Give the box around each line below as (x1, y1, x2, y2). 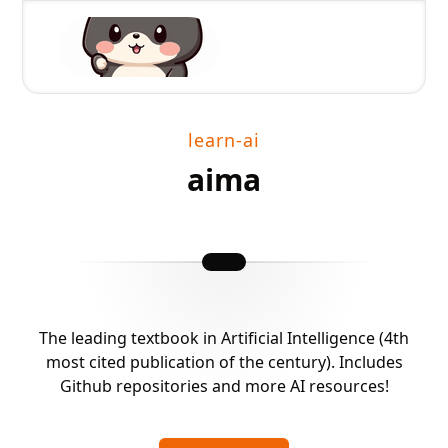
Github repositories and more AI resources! (59, 375, 389, 397)
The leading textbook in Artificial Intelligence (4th (39, 327, 409, 349)
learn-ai (188, 128, 260, 152)
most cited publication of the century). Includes (45, 351, 403, 373)
